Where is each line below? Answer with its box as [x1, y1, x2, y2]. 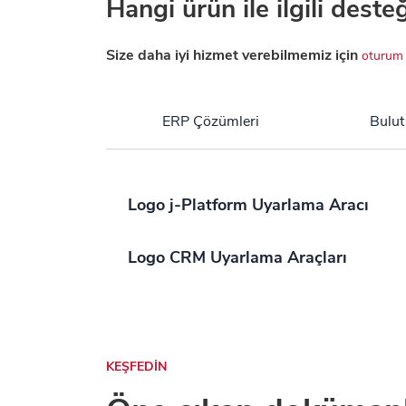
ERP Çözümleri [161, 111, 259, 131]
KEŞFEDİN [106, 358, 167, 375]
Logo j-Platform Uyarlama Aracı [128, 194, 369, 216]
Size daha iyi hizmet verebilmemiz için [106, 45, 362, 65]
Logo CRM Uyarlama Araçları [128, 246, 347, 268]
